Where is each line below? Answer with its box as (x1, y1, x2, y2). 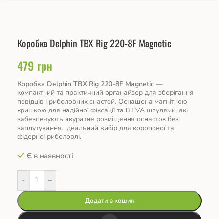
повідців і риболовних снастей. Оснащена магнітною (17, 96, 187, 106)
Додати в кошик (85, 196, 134, 205)
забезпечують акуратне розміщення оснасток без (17, 114, 179, 124)
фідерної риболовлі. (17, 131, 81, 141)
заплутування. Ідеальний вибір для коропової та (17, 123, 174, 132)
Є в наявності (26, 151, 73, 161)
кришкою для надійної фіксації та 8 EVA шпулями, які (17, 105, 188, 115)
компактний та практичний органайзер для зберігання (17, 88, 194, 97)
